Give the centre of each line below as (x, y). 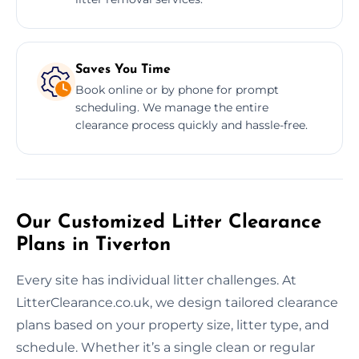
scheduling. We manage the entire (172, 107)
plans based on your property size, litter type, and (173, 325)
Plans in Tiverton (93, 245)
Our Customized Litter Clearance (169, 222)
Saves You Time (123, 69)
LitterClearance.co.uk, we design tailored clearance (177, 302)
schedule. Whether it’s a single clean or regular (165, 347)
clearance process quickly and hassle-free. (192, 125)
